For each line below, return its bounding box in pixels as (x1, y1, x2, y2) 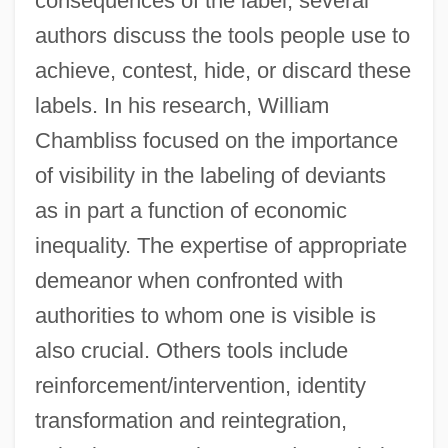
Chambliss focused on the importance (34, 127, 398, 153)
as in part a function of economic (34, 197, 347, 223)
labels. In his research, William (34, 92, 329, 118)
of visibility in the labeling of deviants (34, 162, 386, 188)
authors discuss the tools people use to (34, 22, 410, 48)
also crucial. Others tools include (34, 337, 348, 363)
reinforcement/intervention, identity (34, 372, 366, 398)
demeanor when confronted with (34, 267, 343, 293)
